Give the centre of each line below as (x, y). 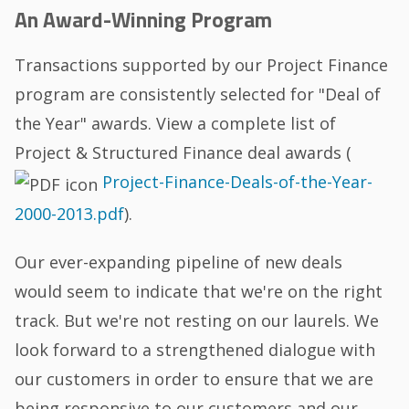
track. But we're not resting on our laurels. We (197, 321)
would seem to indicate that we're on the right (199, 292)
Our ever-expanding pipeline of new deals (179, 262)
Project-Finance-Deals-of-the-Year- (238, 182)
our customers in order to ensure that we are (194, 379)
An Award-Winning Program (144, 20)
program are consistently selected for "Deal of (198, 94)
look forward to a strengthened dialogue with (195, 350)
